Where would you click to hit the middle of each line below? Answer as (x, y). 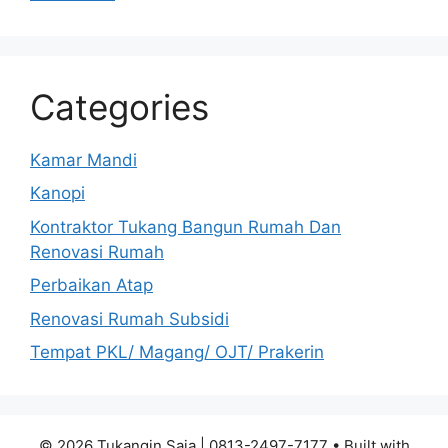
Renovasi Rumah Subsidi (129, 318)
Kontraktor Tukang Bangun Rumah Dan (185, 226)
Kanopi (57, 193)
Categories (119, 106)
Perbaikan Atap (91, 285)
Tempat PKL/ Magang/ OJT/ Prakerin (177, 352)
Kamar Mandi (83, 159)
